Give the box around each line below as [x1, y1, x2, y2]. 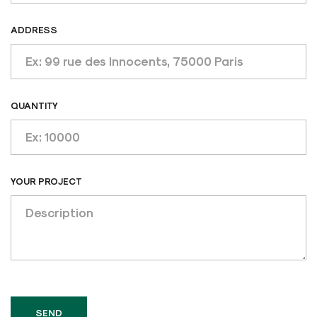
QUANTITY [11, 99, 58, 110]
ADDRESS [11, 23, 57, 35]
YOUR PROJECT [11, 175, 82, 186]
